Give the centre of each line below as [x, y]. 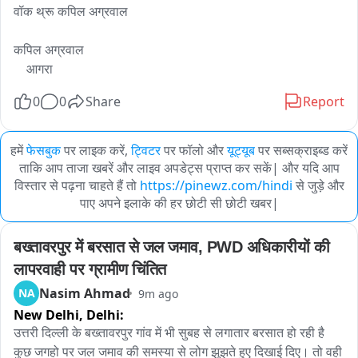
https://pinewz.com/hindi [216, 185]
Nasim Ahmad [85, 293]
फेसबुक [44, 150]
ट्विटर [146, 150]
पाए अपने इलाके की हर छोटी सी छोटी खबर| [179, 203]
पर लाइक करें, [96, 150]
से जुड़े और [318, 185]
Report [324, 101]
